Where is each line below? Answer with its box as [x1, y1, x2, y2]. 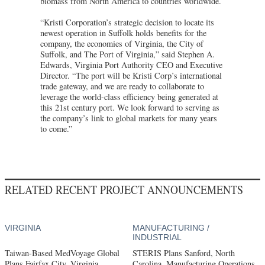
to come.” [40, 122, 72, 134]
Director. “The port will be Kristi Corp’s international [40, 69, 222, 81]
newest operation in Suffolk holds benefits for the [40, 27, 206, 38]
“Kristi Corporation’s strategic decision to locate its [40, 16, 214, 28]
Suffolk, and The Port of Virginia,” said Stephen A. [40, 48, 215, 60]
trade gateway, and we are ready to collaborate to [40, 80, 204, 92]
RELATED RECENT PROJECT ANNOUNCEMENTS [5, 181, 243, 198]
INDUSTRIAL [132, 232, 182, 242]
